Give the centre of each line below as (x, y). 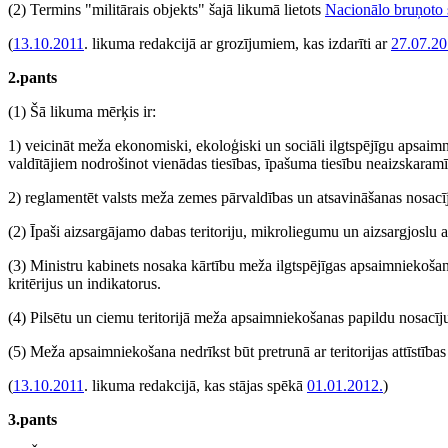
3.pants (32, 419)
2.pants (32, 77)
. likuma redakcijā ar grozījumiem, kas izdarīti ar (237, 43)
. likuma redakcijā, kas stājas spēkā (195, 385)
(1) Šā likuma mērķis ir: (82, 111)
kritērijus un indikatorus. (84, 283)
